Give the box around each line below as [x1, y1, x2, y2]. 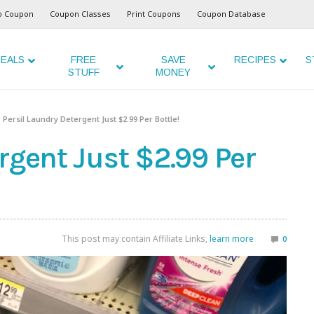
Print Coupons [127, 8, 181, 19]
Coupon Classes [50, 8, 111, 19]
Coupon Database [197, 8, 266, 19]
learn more [210, 233, 254, 245]
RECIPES [233, 54, 276, 65]
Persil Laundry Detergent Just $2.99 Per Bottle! [3, 114, 180, 124]
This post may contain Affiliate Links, [62, 233, 210, 245]
